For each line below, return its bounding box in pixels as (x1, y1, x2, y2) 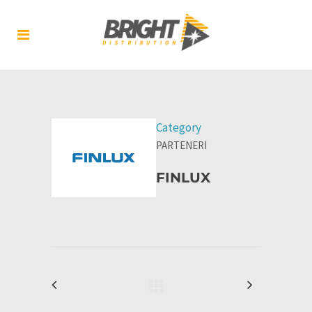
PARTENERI (156, 139, 207, 152)
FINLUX (156, 169, 210, 186)
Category (156, 120, 201, 135)
